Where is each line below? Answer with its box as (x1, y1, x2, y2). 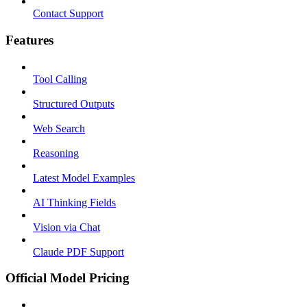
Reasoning (33, 147, 79, 159)
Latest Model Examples (33, 171, 135, 184)
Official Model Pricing (5, 271, 130, 286)
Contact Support (33, 8, 103, 20)
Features (5, 32, 53, 47)
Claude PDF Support (33, 245, 124, 258)
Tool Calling (33, 73, 87, 85)
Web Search (33, 122, 85, 134)
